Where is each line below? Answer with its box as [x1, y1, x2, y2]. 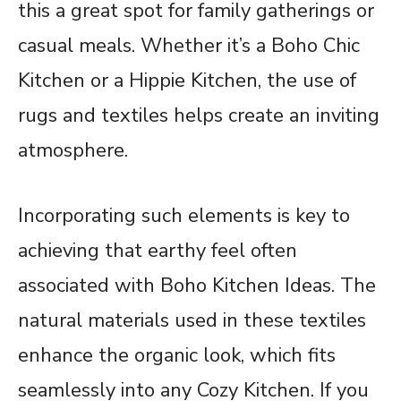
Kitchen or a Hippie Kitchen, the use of [18, 66, 356, 94]
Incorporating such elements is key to [18, 201, 350, 229]
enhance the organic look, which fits [18, 341, 336, 369]
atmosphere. [18, 136, 128, 164]
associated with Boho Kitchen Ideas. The [18, 271, 376, 299]
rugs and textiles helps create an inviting [18, 101, 380, 129]
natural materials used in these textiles [18, 306, 366, 334]
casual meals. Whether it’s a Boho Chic [18, 31, 360, 59]
